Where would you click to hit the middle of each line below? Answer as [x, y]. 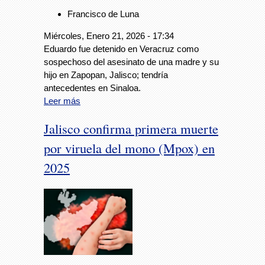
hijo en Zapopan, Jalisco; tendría [106, 75]
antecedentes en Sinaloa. [92, 88]
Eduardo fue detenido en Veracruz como [121, 49]
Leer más [62, 101]
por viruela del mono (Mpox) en [129, 148]
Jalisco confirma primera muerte [131, 129]
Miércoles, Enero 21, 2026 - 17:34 [109, 36]
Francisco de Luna [103, 14]
